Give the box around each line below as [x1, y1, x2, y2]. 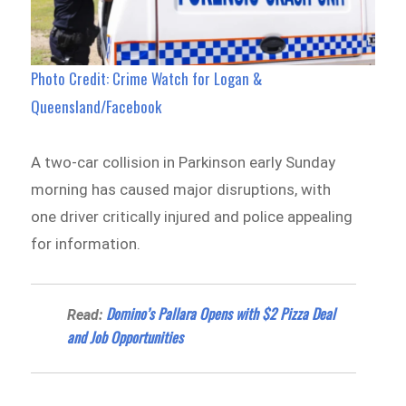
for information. [31, 234, 141, 253]
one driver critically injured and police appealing [31, 207, 353, 226]
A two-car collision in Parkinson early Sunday [31, 152, 336, 171]
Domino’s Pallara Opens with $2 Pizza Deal [106, 303, 336, 325]
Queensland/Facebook [31, 94, 162, 118]
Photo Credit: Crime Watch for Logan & [31, 66, 263, 90]
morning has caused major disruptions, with [31, 179, 332, 198]
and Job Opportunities [67, 326, 184, 349]
